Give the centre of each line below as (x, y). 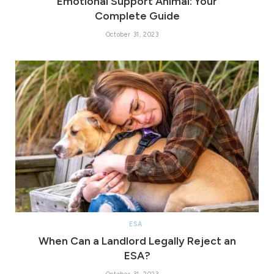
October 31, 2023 (132, 34)
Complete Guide (137, 16)
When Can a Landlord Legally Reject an (137, 241)
